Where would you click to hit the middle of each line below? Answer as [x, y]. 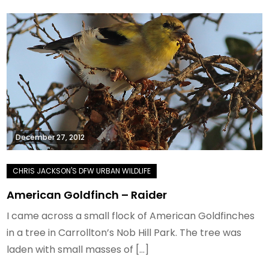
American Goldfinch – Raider [87, 195]
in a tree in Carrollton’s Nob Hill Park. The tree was [124, 233]
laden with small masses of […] [78, 250]
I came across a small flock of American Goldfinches [131, 216]
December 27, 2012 [50, 138]
